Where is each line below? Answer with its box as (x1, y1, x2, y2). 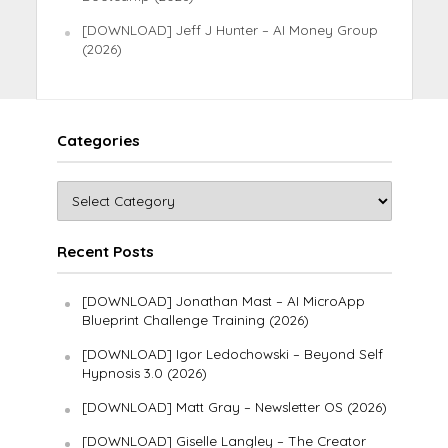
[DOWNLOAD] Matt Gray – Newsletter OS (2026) (81, 398, 387, 415)
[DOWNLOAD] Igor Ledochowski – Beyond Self (81, 345, 383, 362)
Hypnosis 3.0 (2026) (81, 364, 207, 381)
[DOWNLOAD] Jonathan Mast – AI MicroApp (81, 292, 365, 309)
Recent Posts (56, 241, 154, 261)
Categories (56, 130, 140, 150)
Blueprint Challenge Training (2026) (81, 311, 309, 328)
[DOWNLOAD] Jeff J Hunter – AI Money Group (81, 21, 378, 38)
